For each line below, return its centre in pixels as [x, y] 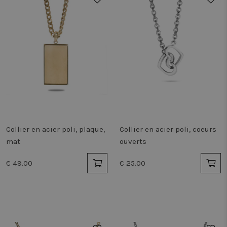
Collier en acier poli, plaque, [55, 129]
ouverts [133, 141]
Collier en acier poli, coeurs [168, 129]
